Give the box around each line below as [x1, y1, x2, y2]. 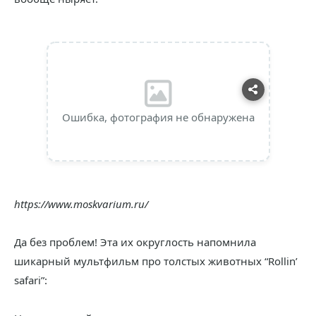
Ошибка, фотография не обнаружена [61, 110, 255, 124]
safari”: [14, 273, 47, 287]
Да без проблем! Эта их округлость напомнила [14, 235, 256, 249]
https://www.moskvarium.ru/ [14, 197, 148, 211]
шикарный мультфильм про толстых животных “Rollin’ [14, 254, 298, 268]
